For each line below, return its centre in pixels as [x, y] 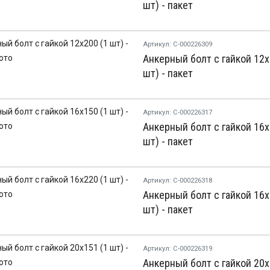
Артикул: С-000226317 [177, 113]
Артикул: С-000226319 [177, 249]
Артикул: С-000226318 [177, 181]
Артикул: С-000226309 [177, 45]
